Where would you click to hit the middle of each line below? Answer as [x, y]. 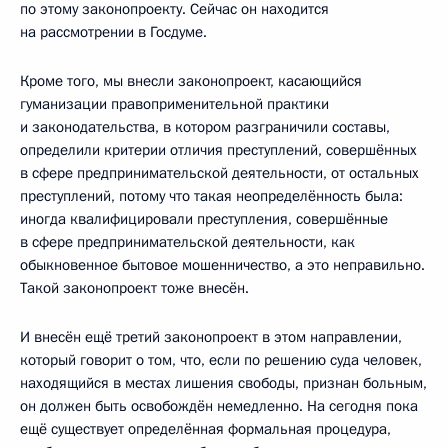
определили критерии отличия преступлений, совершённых [218, 150]
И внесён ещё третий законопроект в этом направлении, [211, 337]
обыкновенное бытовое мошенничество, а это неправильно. [222, 265]
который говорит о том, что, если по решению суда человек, [221, 360]
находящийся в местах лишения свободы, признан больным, [223, 383]
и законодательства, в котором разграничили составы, [205, 127]
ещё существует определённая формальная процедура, [205, 429]
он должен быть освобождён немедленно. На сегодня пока [219, 406]
